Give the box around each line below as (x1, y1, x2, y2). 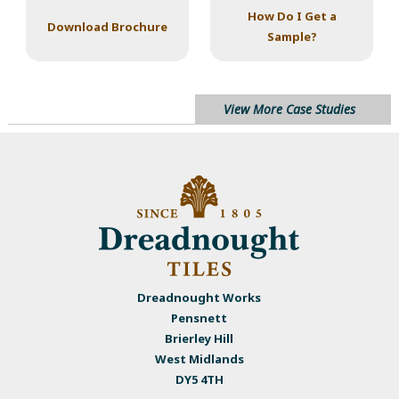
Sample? (266, 28, 317, 45)
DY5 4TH (175, 371, 224, 388)
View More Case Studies (224, 101, 356, 118)
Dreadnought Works (137, 289, 262, 306)
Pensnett (171, 310, 228, 327)
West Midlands (154, 351, 244, 368)
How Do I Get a (247, 8, 337, 25)
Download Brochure (46, 18, 167, 35)
